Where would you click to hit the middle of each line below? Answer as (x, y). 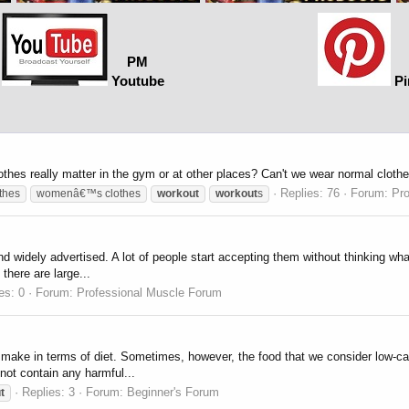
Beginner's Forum (173, 392)
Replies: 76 (310, 194)
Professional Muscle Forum (149, 292)
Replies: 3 (48, 392)
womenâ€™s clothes (89, 194)
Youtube (137, 81)
